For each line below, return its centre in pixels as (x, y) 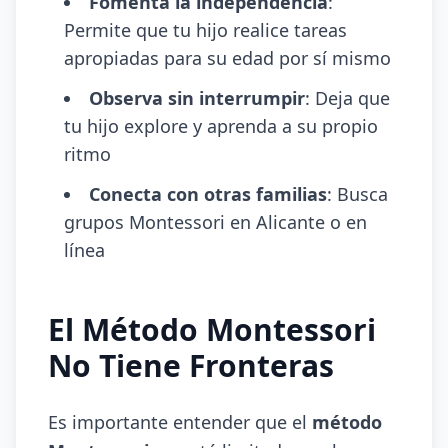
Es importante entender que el (180, 422)
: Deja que (347, 98)
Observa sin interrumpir (197, 98)
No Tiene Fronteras (191, 365)
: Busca (357, 194)
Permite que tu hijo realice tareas (205, 30)
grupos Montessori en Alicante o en (215, 222)
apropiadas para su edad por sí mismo (227, 58)
